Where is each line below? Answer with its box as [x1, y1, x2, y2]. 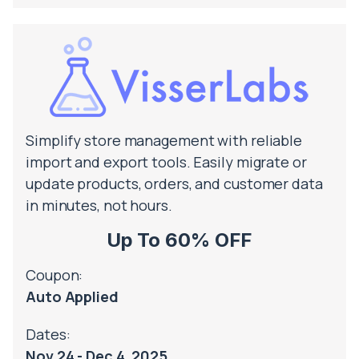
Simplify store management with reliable [26, 130, 303, 150]
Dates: [26, 324, 71, 344]
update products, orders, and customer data [26, 173, 323, 193]
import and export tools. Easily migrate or [26, 151, 307, 171]
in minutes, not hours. [26, 195, 172, 215]
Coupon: [26, 264, 83, 284]
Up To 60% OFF [106, 228, 253, 252]
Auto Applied [26, 286, 119, 306]
